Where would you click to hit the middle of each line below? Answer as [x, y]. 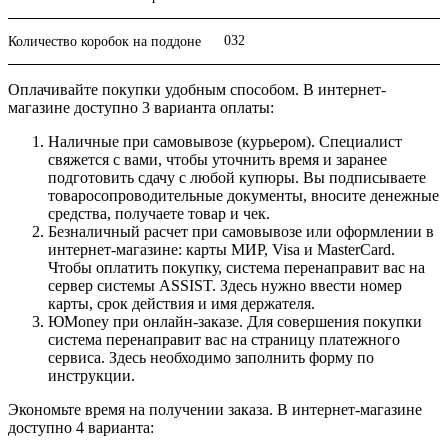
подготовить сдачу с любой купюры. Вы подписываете [237, 178]
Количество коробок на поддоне [104, 42]
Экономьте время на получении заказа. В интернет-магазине [215, 410]
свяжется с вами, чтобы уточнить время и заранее [217, 160]
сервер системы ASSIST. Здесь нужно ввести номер [225, 286]
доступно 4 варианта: [81, 428]
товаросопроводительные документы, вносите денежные [243, 196]
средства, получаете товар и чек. [159, 214]
